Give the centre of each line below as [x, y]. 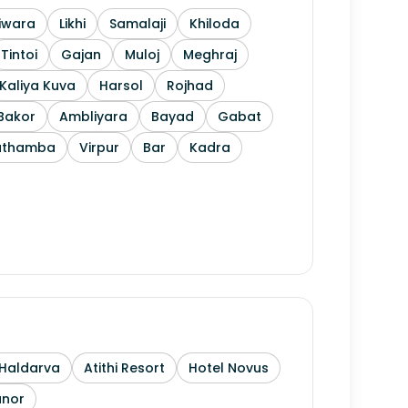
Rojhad [190, 86]
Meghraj [210, 55]
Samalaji [138, 24]
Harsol [121, 86]
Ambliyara [93, 117]
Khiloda [214, 24]
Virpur [99, 148]
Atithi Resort [124, 368]
